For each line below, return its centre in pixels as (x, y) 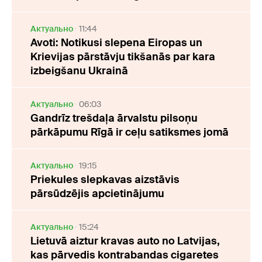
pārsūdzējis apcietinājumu (97, 194)
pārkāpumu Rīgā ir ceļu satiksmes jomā (130, 132)
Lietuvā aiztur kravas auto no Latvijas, (125, 241)
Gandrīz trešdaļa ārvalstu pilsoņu (114, 118)
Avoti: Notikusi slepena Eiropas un (116, 43)
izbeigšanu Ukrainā (79, 71)
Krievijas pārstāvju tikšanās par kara (123, 57)
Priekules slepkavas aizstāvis (105, 180)
